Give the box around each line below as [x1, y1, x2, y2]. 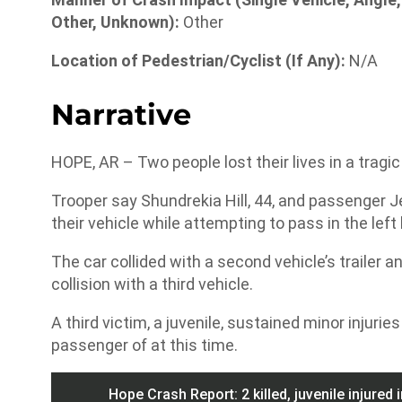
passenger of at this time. [51, 336, 238, 355]
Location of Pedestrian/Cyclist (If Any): [51, 50, 345, 70]
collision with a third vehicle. [51, 275, 253, 294]
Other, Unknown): [51, 12, 183, 31]
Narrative [51, 97, 191, 133]
